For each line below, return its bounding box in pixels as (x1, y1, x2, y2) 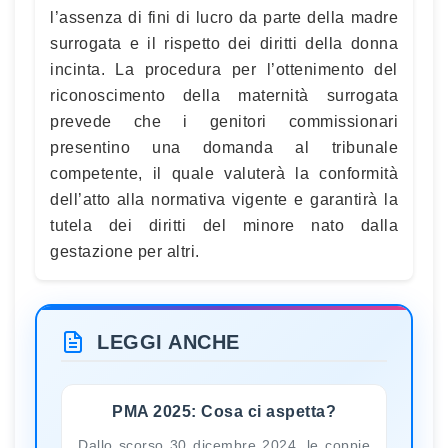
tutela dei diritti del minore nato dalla (50, 216, 398, 234)
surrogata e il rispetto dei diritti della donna (50, 34, 398, 52)
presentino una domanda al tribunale (50, 138, 398, 156)
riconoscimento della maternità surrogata (50, 86, 398, 104)
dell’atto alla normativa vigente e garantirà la (50, 190, 398, 208)
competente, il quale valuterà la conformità (50, 164, 398, 182)
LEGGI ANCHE (97, 330, 240, 353)
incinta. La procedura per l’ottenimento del (50, 60, 398, 78)
